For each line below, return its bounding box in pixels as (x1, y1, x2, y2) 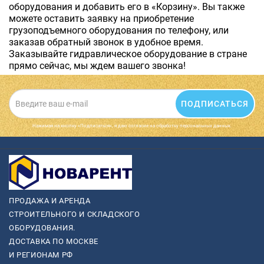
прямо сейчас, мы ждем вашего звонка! (9, 60, 190, 72)
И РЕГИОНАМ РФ (9, 250, 73, 259)
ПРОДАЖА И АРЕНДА (9, 196, 91, 205)
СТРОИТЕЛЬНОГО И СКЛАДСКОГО (9, 209, 140, 219)
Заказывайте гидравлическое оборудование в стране (9, 48, 247, 60)
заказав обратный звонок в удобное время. (9, 37, 203, 48)
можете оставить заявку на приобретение (9, 13, 194, 25)
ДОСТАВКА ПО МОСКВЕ (9, 236, 98, 246)
